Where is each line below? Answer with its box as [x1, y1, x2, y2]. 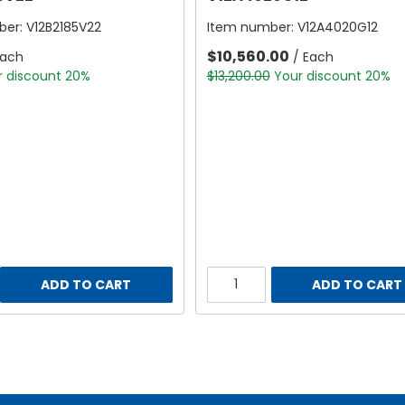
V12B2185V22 [25, 18, 101, 37]
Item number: [206, 18, 297, 37]
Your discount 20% [273, 67, 391, 86]
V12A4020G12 [297, 18, 378, 37]
